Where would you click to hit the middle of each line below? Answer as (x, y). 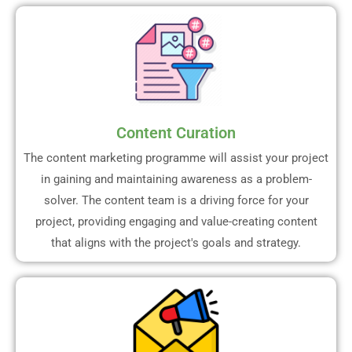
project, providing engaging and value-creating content (176, 221)
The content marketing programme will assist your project (176, 158)
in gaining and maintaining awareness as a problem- (176, 179)
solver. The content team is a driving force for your (176, 200)
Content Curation (176, 132)
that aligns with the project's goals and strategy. (176, 242)
